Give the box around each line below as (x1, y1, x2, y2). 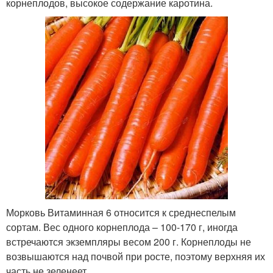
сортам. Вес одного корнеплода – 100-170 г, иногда (6, 220, 238, 235)
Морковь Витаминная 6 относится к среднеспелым (6, 205, 236, 220)
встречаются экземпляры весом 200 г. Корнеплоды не (6, 235, 251, 249)
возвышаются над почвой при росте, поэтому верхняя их (6, 249, 265, 264)
